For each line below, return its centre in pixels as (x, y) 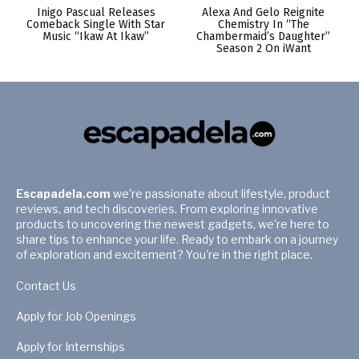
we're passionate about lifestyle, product (220, 194)
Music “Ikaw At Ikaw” (96, 37)
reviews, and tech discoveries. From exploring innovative (167, 209)
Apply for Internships (71, 347)
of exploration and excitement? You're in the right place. (164, 255)
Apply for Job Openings (76, 317)
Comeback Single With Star (96, 25)
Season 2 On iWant (263, 49)
